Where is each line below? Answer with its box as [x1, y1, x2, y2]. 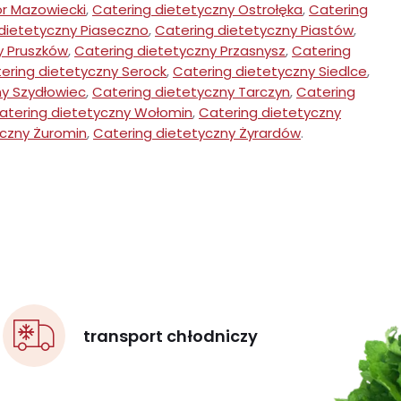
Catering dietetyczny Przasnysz [74, 41, 286, 61]
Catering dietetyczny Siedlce [173, 62, 367, 81]
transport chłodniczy [82, 324, 258, 347]
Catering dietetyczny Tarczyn [92, 82, 290, 102]
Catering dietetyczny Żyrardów [93, 124, 301, 143]
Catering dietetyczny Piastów [155, 21, 354, 40]
